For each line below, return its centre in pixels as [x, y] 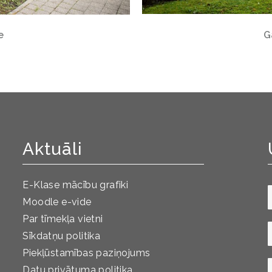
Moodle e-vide [57, 202]
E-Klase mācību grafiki [76, 185]
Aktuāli [53, 149]
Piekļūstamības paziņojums [87, 253]
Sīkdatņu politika [62, 236]
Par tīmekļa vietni [63, 219]
